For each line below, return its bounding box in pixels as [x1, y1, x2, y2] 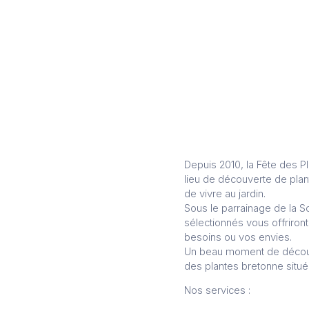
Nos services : [184, 284, 250, 297]
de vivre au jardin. [184, 187, 266, 200]
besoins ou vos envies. [184, 230, 292, 243]
